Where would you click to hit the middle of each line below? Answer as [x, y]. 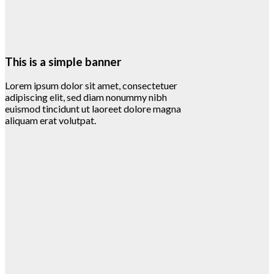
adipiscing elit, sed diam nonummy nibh [86, 97]
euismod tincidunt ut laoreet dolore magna [93, 109]
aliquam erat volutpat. [50, 120]
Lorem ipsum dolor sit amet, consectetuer [91, 86]
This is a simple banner [63, 61]
